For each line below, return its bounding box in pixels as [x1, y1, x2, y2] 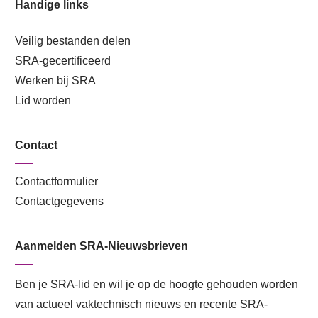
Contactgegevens [15, 194, 104, 207]
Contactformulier [15, 175, 98, 187]
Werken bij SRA [15, 74, 96, 87]
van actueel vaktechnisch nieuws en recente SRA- [15, 297, 268, 310]
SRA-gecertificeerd [15, 54, 111, 67]
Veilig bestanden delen [15, 34, 131, 47]
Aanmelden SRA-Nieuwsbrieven [15, 239, 188, 252]
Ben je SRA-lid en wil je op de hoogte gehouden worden [15, 278, 298, 290]
